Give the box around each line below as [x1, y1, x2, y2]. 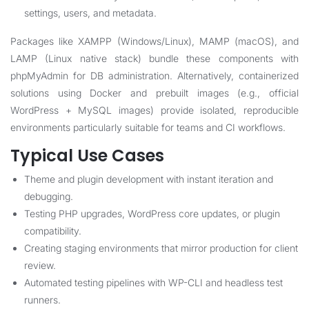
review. [24, 259, 56, 271]
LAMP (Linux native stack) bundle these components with [10, 52, 299, 64]
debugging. [24, 190, 73, 202]
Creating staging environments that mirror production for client [24, 242, 298, 254]
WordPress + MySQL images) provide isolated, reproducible [10, 104, 299, 116]
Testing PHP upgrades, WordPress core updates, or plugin [24, 208, 280, 219]
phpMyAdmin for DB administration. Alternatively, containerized [10, 70, 299, 81]
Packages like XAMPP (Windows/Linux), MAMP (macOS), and [10, 35, 299, 47]
